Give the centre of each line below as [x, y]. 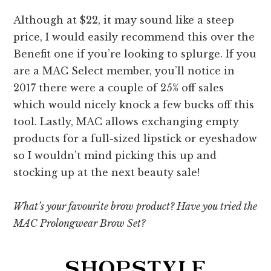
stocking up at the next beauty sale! [107, 173]
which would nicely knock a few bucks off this [134, 105]
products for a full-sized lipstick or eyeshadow [135, 139]
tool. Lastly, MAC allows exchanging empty [126, 122]
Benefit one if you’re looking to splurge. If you [135, 54]
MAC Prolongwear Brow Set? [80, 224]
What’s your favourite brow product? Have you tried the [135, 207]
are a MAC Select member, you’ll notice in [124, 71]
